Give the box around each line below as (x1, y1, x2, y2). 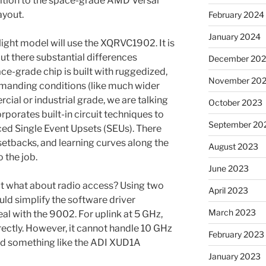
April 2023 (208, 185, 248, 195)
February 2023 (208, 229, 264, 239)
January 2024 (208, 31, 261, 42)
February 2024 (208, 9, 264, 20)
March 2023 (208, 207, 256, 217)
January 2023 (208, 251, 261, 261)
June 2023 (208, 163, 249, 173)
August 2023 (208, 141, 258, 151)
